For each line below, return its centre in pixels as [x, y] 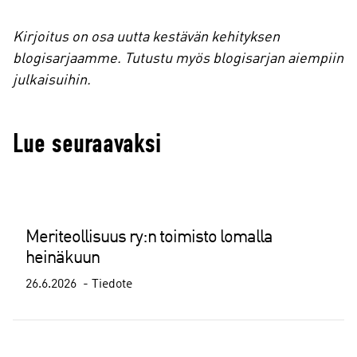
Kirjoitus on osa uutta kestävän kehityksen [146, 37]
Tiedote [112, 284]
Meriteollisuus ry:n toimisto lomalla [149, 237]
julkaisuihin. [53, 80]
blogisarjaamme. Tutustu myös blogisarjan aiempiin [178, 59]
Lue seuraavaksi [87, 143]
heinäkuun [63, 258]
